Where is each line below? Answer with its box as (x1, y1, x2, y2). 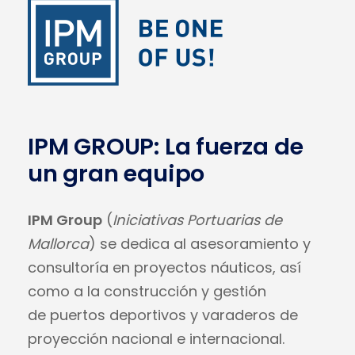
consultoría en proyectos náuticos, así (28, 258, 301, 277)
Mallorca (28, 234, 89, 254)
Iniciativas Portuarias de (113, 210, 282, 230)
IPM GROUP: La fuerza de (28, 131, 303, 162)
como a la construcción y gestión (28, 281, 266, 301)
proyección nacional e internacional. (28, 329, 284, 349)
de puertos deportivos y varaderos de (28, 305, 298, 325)
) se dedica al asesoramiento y (89, 234, 311, 254)
